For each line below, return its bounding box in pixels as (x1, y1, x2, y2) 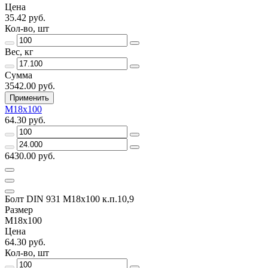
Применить (10, 93, 49, 102)
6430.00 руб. (5, 150, 55, 161)
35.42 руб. (5, 12, 45, 23)
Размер (5, 204, 33, 215)
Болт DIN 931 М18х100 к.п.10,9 (5, 193, 134, 204)
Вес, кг (5, 46, 33, 57)
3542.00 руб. (5, 80, 55, 91)
